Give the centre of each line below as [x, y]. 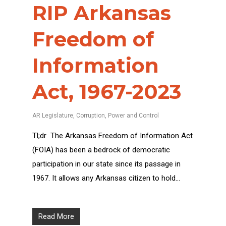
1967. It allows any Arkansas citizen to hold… [106, 178]
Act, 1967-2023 [107, 92]
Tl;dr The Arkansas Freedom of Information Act [112, 136]
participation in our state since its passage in [106, 164]
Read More [56, 216]
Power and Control [133, 116]
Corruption [91, 116]
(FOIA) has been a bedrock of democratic [101, 150]
